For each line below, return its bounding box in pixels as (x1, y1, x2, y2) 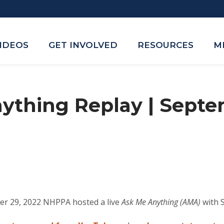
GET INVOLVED (48, 40, 117, 50)
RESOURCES (137, 40, 193, 50)
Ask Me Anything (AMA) (121, 196, 200, 207)
